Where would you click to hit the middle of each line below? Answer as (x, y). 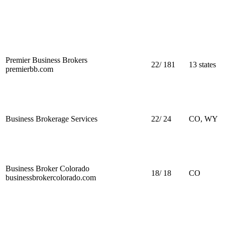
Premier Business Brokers (46, 60)
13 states (202, 64)
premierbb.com (29, 69)
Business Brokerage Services (51, 119)
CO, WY (203, 119)
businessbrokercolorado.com (51, 177)
